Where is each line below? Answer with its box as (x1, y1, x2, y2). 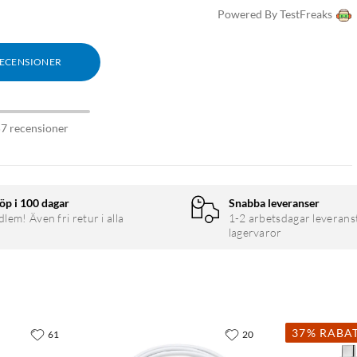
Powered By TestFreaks (218, 7, 332, 22)
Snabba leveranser (228, 196, 320, 210)
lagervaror (228, 226, 282, 240)
